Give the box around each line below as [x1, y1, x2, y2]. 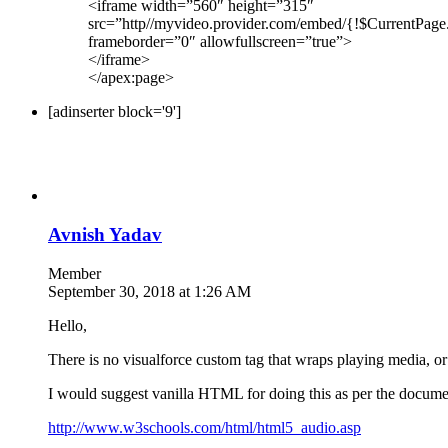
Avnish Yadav [48, 223, 162, 245]
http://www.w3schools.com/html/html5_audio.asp [48, 418, 361, 436]
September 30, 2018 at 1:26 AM [48, 282, 251, 300]
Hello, [48, 316, 87, 334]
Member [48, 264, 101, 282]
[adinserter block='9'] [48, 103, 181, 121]
